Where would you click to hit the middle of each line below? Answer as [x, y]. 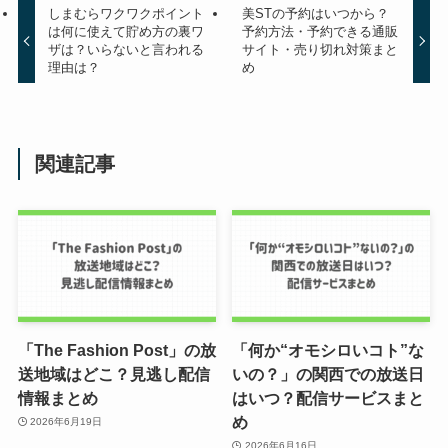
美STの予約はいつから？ [315, 13]
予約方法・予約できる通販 [319, 31]
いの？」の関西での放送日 [328, 373]
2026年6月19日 [66, 422]
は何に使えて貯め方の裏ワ [126, 31]
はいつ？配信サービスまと [328, 397]
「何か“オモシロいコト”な [328, 349]
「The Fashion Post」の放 [116, 349]
